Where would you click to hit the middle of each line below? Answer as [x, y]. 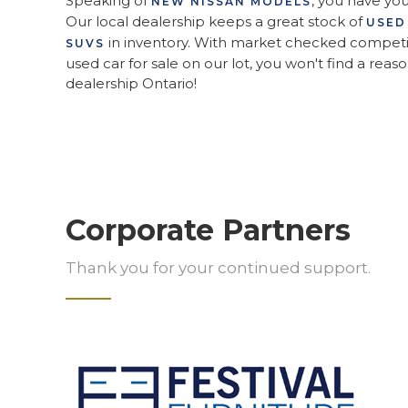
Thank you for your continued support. [220, 267]
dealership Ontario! [131, 83]
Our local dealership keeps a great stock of [216, 21]
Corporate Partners [208, 229]
